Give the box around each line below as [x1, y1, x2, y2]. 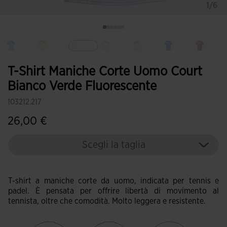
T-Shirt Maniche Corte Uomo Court [8, 65, 202, 78]
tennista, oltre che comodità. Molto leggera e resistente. [8, 197, 206, 205]
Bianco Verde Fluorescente [8, 80, 157, 93]
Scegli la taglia [82, 140, 145, 150]
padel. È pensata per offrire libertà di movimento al [8, 187, 219, 195]
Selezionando [83, 52, 131, 61]
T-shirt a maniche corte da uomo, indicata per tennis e [8, 177, 219, 185]
